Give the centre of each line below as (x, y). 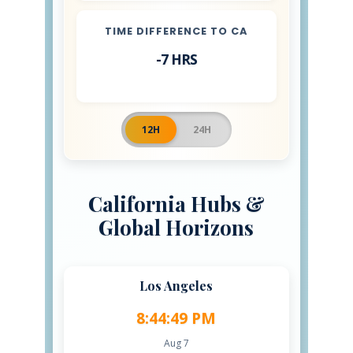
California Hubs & (176, 204)
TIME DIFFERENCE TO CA (176, 32)
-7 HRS (176, 59)
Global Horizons (176, 227)
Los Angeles (176, 286)
